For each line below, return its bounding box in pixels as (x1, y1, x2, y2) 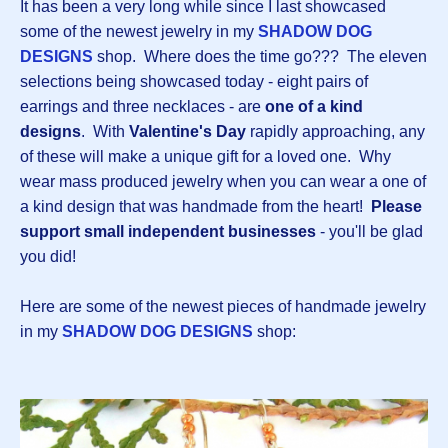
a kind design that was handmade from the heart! (20, 198, 371, 216)
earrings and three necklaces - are (20, 98, 265, 116)
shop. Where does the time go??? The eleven (93, 48, 427, 66)
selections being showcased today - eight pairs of (20, 73, 368, 91)
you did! (20, 248, 76, 266)
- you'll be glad (316, 223, 423, 241)
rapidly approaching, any (246, 123, 425, 141)
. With (81, 123, 129, 141)
